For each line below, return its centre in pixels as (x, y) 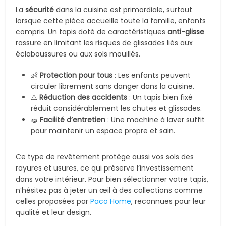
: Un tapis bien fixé (160, 97)
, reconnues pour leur (169, 201)
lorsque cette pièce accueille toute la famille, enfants (111, 21)
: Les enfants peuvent (152, 75)
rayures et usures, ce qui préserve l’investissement (105, 168)
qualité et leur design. (54, 212)
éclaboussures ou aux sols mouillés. (78, 54)
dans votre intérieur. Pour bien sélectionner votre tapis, (112, 179)
